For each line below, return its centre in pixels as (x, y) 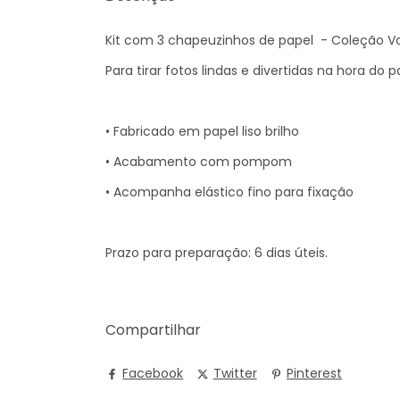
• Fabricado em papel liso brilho (202, 131)
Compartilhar (153, 329)
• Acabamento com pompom (199, 161)
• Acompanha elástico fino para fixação (229, 192)
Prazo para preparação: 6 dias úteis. (217, 252)
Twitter (235, 374)
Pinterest (314, 374)
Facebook (153, 374)
